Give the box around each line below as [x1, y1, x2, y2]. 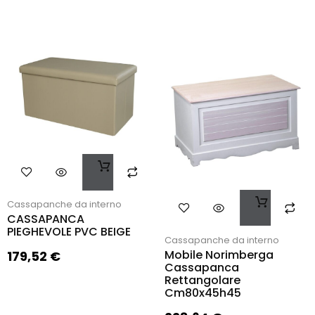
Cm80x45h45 [165, 284, 241, 301]
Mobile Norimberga [165, 246, 274, 263]
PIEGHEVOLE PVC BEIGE [7, 224, 131, 240]
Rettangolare [165, 271, 240, 288]
